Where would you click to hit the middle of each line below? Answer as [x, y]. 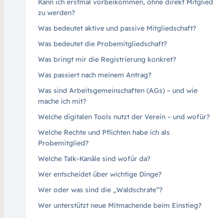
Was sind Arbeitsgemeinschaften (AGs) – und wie [118, 90]
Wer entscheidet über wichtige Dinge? [100, 174]
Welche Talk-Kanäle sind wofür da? [94, 158]
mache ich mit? [62, 101]
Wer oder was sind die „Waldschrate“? [100, 190]
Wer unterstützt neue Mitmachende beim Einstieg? [119, 205]
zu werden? [56, 12]
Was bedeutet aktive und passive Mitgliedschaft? [117, 28]
